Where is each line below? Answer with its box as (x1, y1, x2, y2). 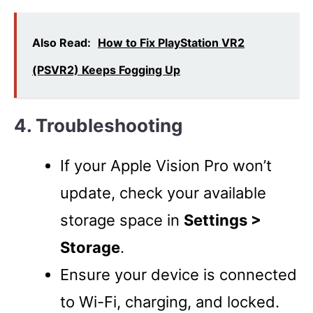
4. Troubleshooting (14, 114, 182, 136)
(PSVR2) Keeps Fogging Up (32, 62, 180, 77)
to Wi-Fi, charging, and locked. (60, 292, 279, 311)
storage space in (60, 210, 184, 229)
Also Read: (32, 35, 91, 50)
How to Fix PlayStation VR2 (98, 35, 245, 50)
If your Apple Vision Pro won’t (60, 156, 272, 175)
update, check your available (60, 183, 266, 202)
